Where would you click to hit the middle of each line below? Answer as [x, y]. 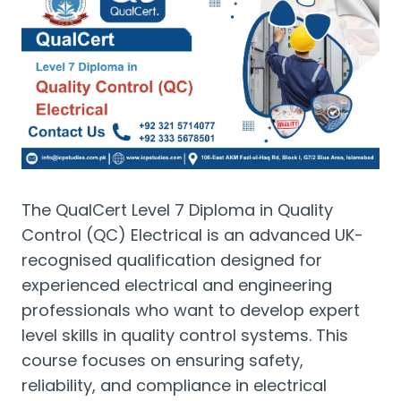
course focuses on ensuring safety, [162, 360]
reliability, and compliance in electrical [174, 385]
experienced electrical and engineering [177, 285]
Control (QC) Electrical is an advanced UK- [192, 235]
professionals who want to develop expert [191, 310]
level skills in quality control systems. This [185, 335]
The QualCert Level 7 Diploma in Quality [177, 210]
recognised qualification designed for [172, 260]
